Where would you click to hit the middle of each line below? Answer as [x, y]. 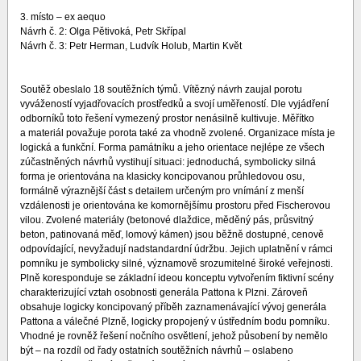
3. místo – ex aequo [62, 17]
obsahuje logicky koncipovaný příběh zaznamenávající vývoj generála [173, 307]
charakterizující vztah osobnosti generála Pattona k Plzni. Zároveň [164, 293]
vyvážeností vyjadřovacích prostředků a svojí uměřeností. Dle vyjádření [174, 104]
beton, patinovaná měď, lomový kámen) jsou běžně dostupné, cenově [172, 235]
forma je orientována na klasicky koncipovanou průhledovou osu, [162, 177]
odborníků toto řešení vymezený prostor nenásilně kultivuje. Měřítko [167, 119]
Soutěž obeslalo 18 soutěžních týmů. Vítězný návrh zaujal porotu [161, 90]
